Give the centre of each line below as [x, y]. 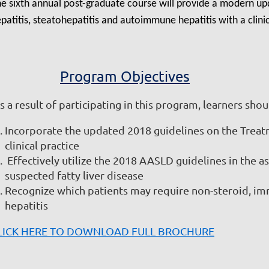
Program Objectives [125, 76]
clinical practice [42, 145]
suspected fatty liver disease [74, 175]
